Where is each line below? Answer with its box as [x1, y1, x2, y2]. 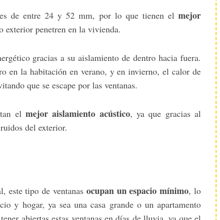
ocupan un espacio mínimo [86, 184, 189, 197]
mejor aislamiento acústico [25, 107, 130, 120]
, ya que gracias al [130, 107, 201, 119]
